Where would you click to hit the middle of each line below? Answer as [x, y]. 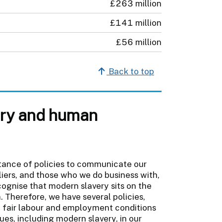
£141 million [136, 23]
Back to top [130, 71]
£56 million [139, 42]
